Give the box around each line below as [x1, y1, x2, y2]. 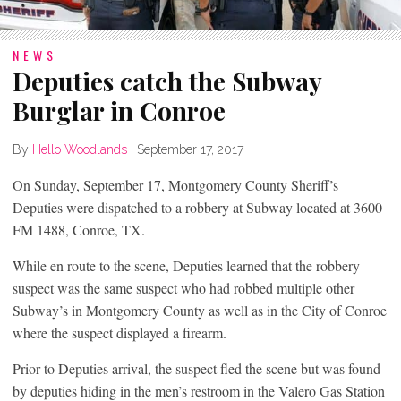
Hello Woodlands [32, 141, 127, 157]
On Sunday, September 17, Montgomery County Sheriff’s [13, 175, 338, 194]
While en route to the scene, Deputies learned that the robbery [13, 255, 360, 275]
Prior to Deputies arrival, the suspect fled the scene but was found [13, 358, 380, 378]
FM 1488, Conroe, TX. [13, 219, 145, 239]
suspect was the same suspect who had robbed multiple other [13, 277, 354, 297]
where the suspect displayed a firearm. [13, 322, 226, 342]
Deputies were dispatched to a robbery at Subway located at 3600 [13, 197, 382, 217]
